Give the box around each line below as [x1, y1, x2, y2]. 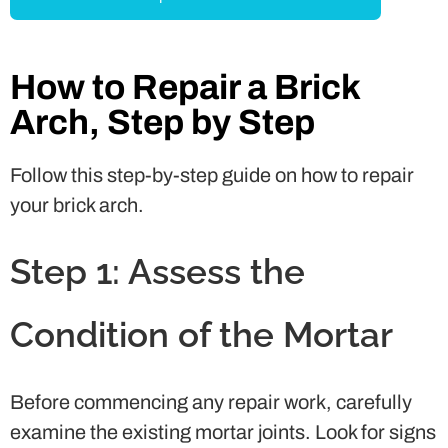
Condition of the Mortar [10, 313, 393, 355]
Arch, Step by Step [10, 102, 315, 141]
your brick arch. [10, 193, 144, 216]
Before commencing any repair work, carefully [10, 390, 412, 413]
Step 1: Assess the [10, 250, 305, 292]
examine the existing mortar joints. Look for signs [10, 420, 436, 443]
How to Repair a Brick [10, 67, 360, 106]
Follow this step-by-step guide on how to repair [10, 163, 414, 186]
